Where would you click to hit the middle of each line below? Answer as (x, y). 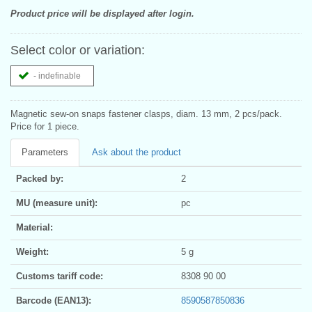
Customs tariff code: (60, 276)
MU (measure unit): (57, 203)
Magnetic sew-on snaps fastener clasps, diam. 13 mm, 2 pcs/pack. (146, 114)
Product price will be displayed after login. (102, 13)
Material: (34, 227)
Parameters (45, 152)
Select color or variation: (78, 50)
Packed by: (40, 178)
